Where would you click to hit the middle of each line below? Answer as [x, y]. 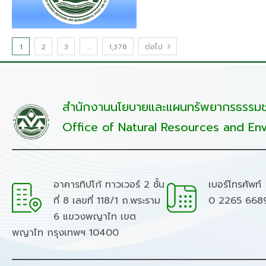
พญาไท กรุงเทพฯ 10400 [65, 232]
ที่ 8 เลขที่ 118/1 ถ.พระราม [107, 200]
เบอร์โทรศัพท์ [235, 184]
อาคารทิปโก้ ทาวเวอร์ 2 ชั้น [109, 184]
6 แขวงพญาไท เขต [95, 216]
